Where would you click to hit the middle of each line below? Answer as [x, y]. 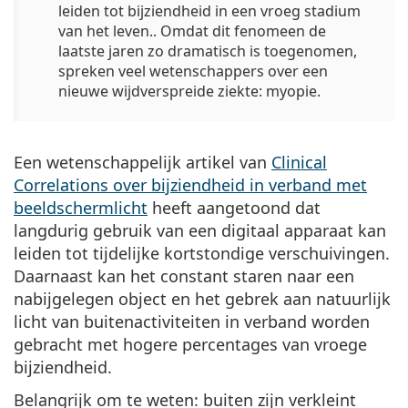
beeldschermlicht [81, 207]
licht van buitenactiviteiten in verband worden [192, 321]
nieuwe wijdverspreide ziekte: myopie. [189, 91]
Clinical [299, 162]
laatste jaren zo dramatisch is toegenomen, [208, 51]
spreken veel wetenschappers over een [193, 71]
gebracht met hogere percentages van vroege [190, 344]
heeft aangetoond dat [234, 207]
